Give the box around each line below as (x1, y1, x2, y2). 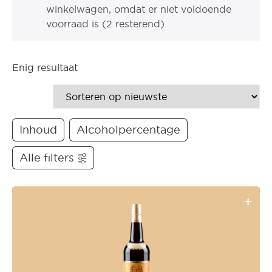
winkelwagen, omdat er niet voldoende (46, 2, 231, 15)
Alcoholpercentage (76, 123, 180, 137)
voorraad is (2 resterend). (46, 17, 167, 30)
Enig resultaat (12, 61, 78, 73)
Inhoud (19, 123, 57, 137)
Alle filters (19, 151, 74, 165)
